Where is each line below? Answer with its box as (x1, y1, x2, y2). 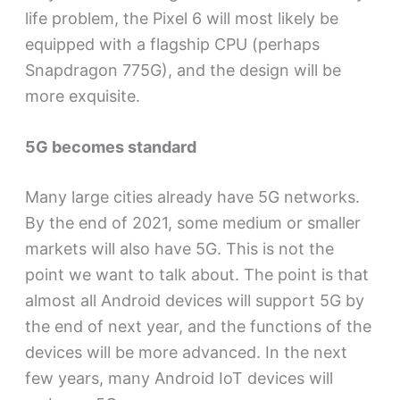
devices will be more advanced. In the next (24, 343, 347, 362)
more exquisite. (24, 86, 140, 105)
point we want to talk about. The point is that (24, 265, 369, 285)
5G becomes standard (24, 137, 196, 157)
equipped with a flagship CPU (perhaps (24, 34, 320, 54)
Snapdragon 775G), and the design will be (24, 60, 341, 79)
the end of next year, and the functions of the (24, 317, 371, 337)
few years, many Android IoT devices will (24, 369, 333, 388)
